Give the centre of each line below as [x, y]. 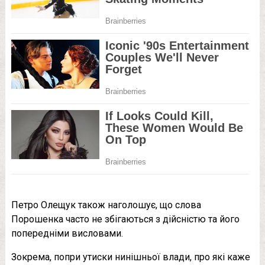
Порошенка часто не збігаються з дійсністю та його [125, 219]
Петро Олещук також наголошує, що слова [106, 205]
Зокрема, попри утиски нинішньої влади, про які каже [130, 257]
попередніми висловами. [67, 233]
